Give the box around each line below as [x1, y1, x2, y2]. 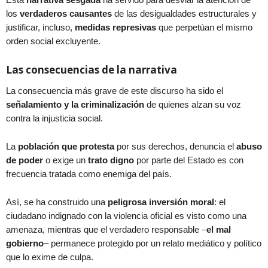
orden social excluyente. [6, 35, 100, 46]
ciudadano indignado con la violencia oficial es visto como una [6, 210, 246, 221]
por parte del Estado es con [134, 154, 243, 165]
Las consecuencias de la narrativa [6, 62, 179, 77]
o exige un [43, 154, 88, 165]
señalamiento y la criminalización [6, 99, 144, 109]
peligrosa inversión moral [108, 196, 214, 207]
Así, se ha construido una [6, 196, 108, 207]
